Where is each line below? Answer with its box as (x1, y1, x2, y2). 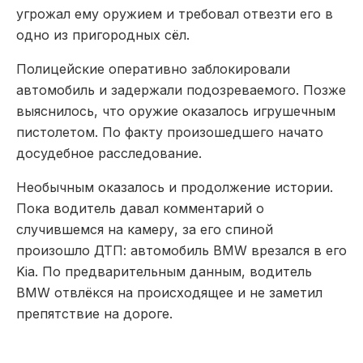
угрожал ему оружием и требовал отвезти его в (16, 5, 333, 22)
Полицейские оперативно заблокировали (16, 60, 290, 77)
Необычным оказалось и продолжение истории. (16, 178, 333, 195)
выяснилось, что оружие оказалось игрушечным (16, 102, 335, 119)
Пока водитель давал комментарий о (16, 199, 264, 216)
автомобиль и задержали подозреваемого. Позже (16, 81, 346, 98)
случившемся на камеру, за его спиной (16, 220, 273, 237)
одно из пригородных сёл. (16, 26, 190, 43)
